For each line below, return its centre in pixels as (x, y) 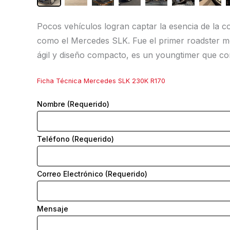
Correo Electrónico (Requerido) (92, 174)
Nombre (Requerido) (73, 104)
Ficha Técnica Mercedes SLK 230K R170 (101, 81)
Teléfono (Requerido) (75, 139)
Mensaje (53, 209)
